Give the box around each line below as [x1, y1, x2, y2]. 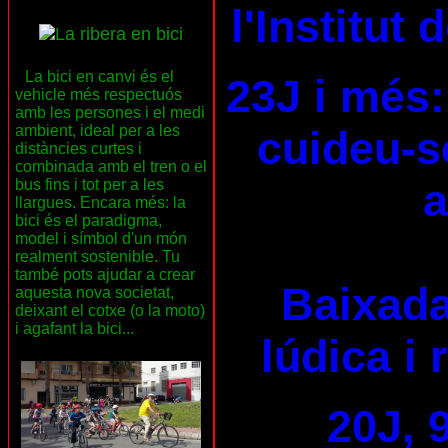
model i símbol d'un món [15, 230, 187, 248]
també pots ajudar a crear [15, 266, 195, 284]
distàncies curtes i [15, 140, 142, 158]
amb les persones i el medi [15, 104, 205, 122]
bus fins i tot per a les [15, 176, 164, 194]
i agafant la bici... [15, 320, 134, 338]
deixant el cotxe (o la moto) [15, 302, 205, 320]
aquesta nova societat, [15, 284, 174, 302]
